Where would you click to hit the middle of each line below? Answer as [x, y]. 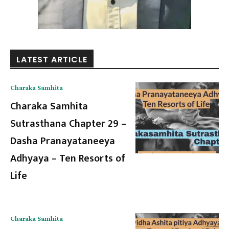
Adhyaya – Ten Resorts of [68, 158]
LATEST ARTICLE [52, 59]
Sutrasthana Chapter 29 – [68, 123]
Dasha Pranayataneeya [63, 141]
